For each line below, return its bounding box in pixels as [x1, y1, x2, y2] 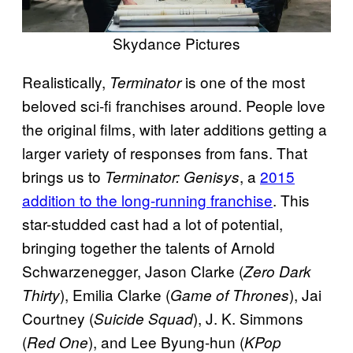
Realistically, [22, 71, 110, 93]
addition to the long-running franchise [22, 189, 273, 211]
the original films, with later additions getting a [22, 118, 327, 140]
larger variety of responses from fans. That [22, 142, 307, 164]
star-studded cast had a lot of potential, [22, 213, 283, 235]
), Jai [289, 284, 321, 306]
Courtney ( [22, 307, 94, 329]
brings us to [22, 165, 105, 188]
